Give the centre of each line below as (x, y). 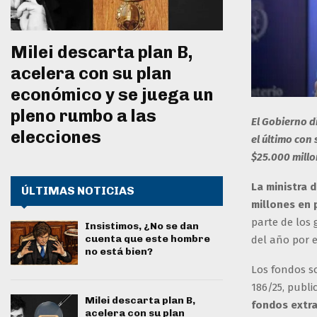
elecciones (56, 137)
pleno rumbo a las (83, 116)
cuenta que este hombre (148, 239)
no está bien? (119, 252)
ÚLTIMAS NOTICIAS (78, 191)
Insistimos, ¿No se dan (142, 226)
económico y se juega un (112, 95)
